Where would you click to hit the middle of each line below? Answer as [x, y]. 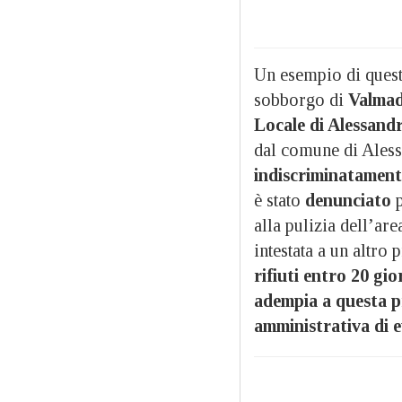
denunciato [348, 200]
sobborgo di [301, 99]
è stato [280, 200]
